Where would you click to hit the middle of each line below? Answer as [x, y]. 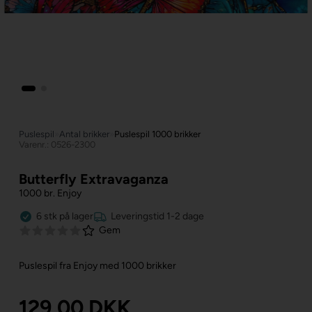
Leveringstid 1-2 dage [157, 217]
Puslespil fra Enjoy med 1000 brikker [97, 265]
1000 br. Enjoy [50, 193]
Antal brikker [84, 134]
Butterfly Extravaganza [93, 179]
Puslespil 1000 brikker [157, 134]
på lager [76, 217]
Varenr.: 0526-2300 [57, 144]
